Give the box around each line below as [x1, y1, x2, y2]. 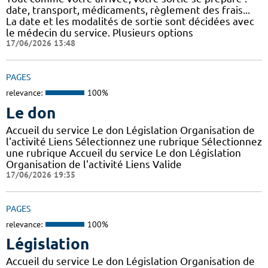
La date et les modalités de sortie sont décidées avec [6, 16, 254, 28]
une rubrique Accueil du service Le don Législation [6, 147, 241, 159]
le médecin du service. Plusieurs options [6, 27, 193, 39]
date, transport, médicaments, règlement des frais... [6, 4, 250, 16]
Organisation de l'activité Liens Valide [6, 158, 182, 170]
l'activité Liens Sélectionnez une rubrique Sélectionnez [6, 135, 262, 147]
